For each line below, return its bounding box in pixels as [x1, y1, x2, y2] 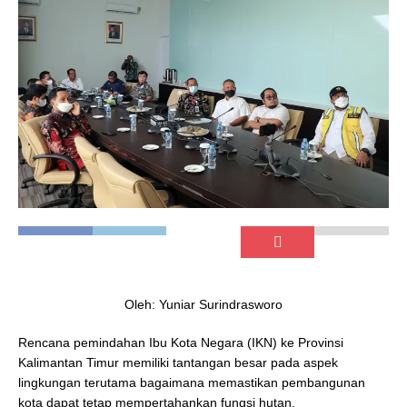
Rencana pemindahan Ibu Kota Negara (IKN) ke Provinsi [18, 334, 343, 350]
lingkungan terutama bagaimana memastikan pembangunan [18, 374, 365, 390]
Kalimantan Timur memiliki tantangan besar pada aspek [18, 354, 338, 370]
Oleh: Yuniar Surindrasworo [124, 296, 283, 312]
